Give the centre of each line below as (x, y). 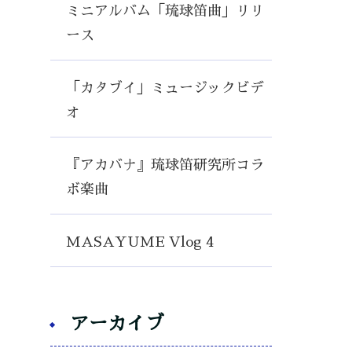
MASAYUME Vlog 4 (139, 242)
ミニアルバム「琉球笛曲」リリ (165, 11)
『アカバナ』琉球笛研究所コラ (165, 165)
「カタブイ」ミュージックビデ (165, 88)
